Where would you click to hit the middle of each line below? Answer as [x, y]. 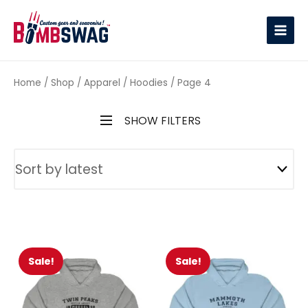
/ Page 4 [189, 83]
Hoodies [149, 83]
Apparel [102, 83]
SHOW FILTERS [163, 121]
